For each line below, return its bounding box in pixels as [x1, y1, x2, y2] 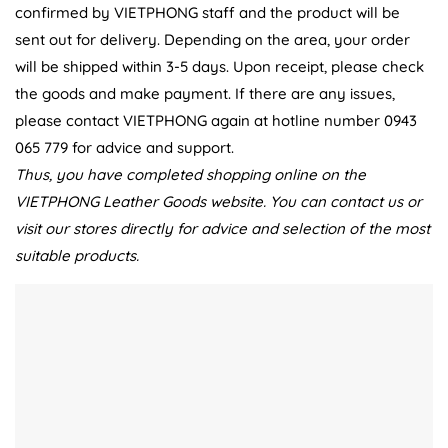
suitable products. [15, 246, 139, 265]
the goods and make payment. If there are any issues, [15, 84, 395, 103]
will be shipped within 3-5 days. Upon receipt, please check [15, 57, 424, 76]
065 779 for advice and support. [15, 138, 234, 157]
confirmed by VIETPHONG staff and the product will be [15, 3, 400, 22]
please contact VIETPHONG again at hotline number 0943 [15, 111, 417, 130]
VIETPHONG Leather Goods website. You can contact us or [15, 192, 422, 211]
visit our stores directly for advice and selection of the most [15, 219, 430, 238]
